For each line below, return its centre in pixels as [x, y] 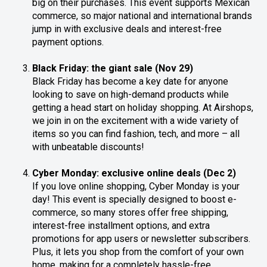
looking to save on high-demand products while [131, 95]
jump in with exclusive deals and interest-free [127, 29]
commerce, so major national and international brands [142, 16]
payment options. [68, 42]
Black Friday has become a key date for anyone [131, 82]
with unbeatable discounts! [89, 147]
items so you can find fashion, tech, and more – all [136, 134]
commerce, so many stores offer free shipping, [131, 213]
